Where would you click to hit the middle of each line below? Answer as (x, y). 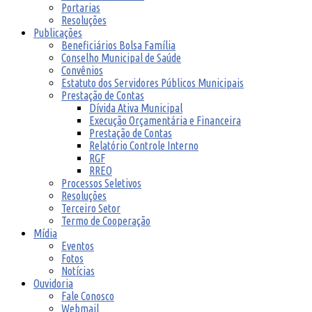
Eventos (78, 246)
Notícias (78, 271)
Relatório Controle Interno (144, 146)
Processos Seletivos (101, 183)
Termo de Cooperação (106, 221)
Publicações (58, 33)
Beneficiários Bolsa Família (118, 45)
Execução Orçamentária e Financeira (165, 120)
